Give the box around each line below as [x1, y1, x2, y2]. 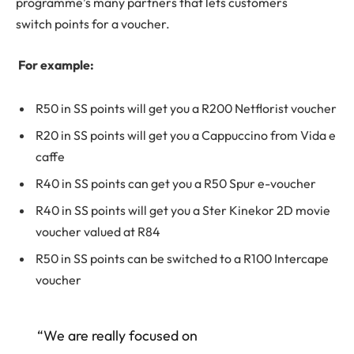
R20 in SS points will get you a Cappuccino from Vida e [36, 127, 336, 144]
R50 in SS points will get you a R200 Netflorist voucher [36, 100, 337, 117]
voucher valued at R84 [36, 224, 160, 240]
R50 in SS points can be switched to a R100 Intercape [36, 250, 329, 267]
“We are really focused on [36, 326, 198, 345]
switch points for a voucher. [16, 16, 170, 32]
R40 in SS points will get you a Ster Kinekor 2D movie [36, 202, 330, 219]
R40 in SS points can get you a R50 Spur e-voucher [36, 175, 316, 192]
